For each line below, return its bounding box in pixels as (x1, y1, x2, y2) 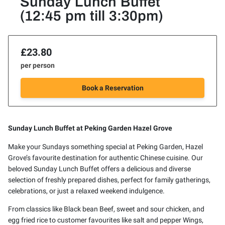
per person (21, 61, 55, 70)
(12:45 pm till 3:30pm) (20, 8, 163, 24)
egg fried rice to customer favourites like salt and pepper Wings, (8, 215, 204, 224)
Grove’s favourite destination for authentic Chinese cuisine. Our (8, 153, 203, 162)
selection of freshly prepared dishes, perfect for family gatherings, (8, 175, 211, 184)
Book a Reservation (81, 84, 144, 92)
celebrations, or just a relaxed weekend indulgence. (8, 186, 165, 195)
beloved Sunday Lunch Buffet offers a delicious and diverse (8, 164, 191, 173)
